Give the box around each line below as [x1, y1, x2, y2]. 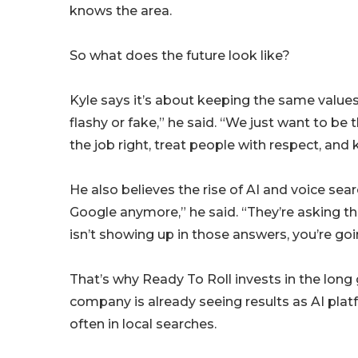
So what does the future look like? [70, 48, 290, 64]
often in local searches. [70, 316, 217, 332]
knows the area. [70, 3, 172, 19]
